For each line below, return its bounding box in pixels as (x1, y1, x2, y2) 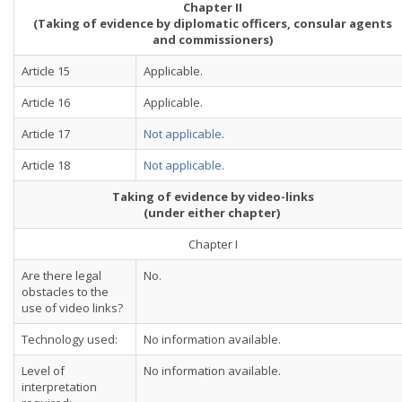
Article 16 (22, 94, 70, 110)
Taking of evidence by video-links (111, 188, 314, 205)
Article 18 (22, 157, 70, 173)
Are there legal (22, 267, 101, 284)
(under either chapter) (143, 205, 280, 221)
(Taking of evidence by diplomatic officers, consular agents (33, 15, 392, 31)
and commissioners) (153, 31, 273, 48)
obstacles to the (22, 284, 109, 300)
